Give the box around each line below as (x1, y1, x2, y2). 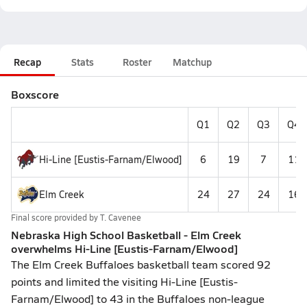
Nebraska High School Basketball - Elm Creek (11, 227, 241, 243)
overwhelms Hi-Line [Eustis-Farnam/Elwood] (11, 241, 238, 256)
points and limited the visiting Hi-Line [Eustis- (11, 274, 238, 288)
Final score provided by (11, 212, 100, 223)
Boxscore (11, 86, 59, 102)
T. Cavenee (100, 212, 141, 223)
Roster (123, 55, 151, 69)
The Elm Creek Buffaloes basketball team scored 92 (11, 257, 271, 271)
